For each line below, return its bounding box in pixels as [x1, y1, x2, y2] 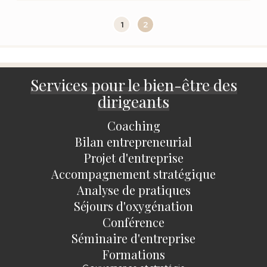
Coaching [107, 117, 160, 133]
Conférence [103, 214, 164, 230]
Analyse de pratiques [76, 182, 191, 198]
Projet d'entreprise [83, 150, 184, 166]
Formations [102, 246, 165, 262]
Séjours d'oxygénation [74, 198, 193, 214]
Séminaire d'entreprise [72, 230, 195, 246]
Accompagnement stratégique [51, 166, 216, 182]
